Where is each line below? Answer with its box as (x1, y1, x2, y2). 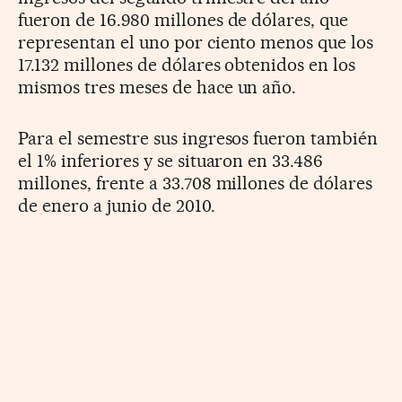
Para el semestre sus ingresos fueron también (18, 127, 379, 149)
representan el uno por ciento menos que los (18, 31, 374, 53)
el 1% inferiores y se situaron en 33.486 (18, 149, 324, 171)
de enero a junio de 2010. (18, 194, 215, 216)
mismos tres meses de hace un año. (18, 75, 297, 98)
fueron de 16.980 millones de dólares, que (18, 8, 349, 31)
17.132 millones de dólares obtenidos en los (18, 53, 356, 75)
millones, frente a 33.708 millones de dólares (18, 171, 373, 194)
